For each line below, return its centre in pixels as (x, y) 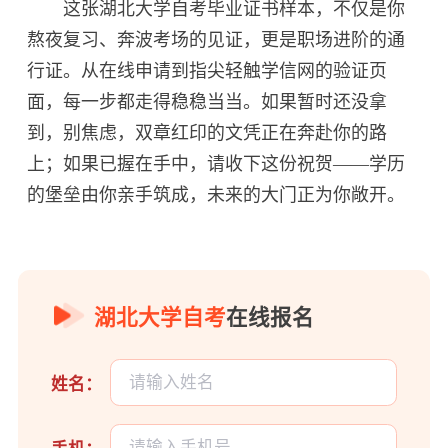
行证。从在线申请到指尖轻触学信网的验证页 (207, 70)
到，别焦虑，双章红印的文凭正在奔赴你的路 (207, 132)
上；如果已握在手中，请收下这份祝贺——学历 (216, 163)
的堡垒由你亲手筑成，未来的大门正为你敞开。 (216, 194)
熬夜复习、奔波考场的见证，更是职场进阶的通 (216, 39)
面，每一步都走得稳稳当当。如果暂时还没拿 (207, 101)
